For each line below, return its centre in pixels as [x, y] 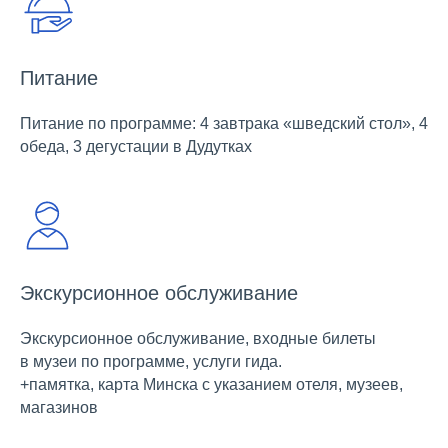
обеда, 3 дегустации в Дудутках [136, 147]
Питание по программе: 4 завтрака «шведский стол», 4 [224, 124]
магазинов [59, 408]
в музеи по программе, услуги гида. [151, 362]
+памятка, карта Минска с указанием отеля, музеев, [211, 385]
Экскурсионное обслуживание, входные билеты [198, 339]
